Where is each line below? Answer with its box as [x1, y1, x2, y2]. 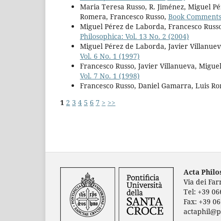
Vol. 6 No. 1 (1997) [80, 51, 140, 61]
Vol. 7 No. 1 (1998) [80, 71, 140, 80]
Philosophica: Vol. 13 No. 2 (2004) [80, 31, 189, 41]
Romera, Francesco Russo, [80, 11, 168, 21]
